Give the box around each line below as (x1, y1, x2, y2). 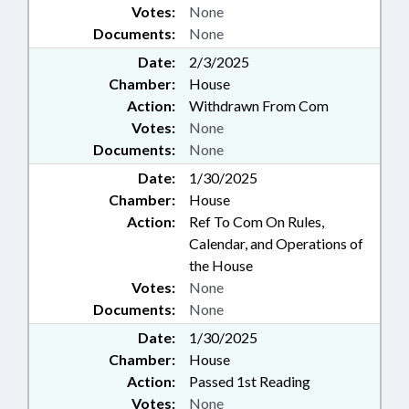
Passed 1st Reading (189, 372, 310, 390)
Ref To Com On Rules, (189, 213, 324, 230)
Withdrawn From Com (189, 97, 329, 114)
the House (189, 257, 253, 274)
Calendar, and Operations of (189, 235, 363, 252)
